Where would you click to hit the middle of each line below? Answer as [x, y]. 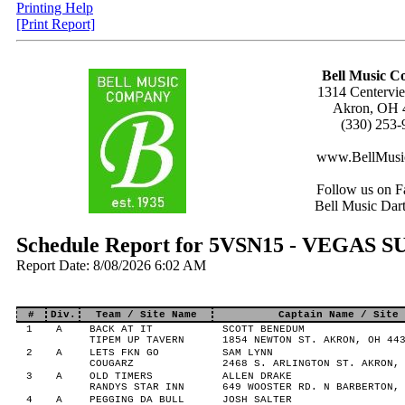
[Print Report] [56, 24]
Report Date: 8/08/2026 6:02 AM [111, 265]
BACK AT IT [121, 329]
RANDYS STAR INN [137, 387]
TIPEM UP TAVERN [137, 340]
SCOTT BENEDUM [263, 329]
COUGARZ [111, 363]
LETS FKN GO [124, 353]
